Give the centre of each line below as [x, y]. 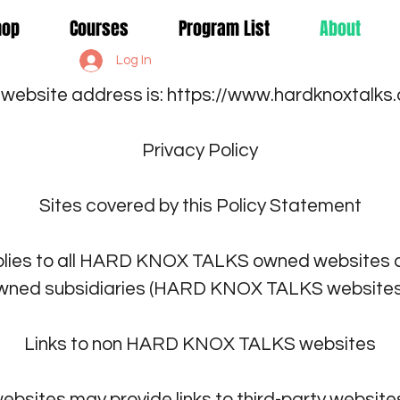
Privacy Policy [200, 150]
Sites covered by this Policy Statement [200, 205]
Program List [224, 29]
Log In [134, 61]
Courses [99, 29]
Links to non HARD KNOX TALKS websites [200, 344]
